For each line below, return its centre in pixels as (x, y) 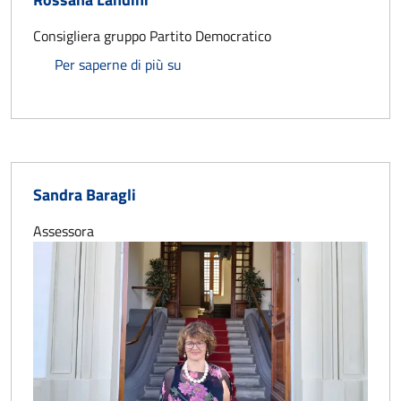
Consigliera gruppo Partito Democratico (152, 36)
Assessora (64, 231)
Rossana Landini (230, 64)
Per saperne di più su (118, 65)
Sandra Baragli (85, 195)
